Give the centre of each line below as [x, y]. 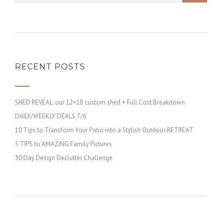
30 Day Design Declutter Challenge [64, 158]
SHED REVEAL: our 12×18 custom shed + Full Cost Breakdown [100, 102]
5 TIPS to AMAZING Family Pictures [63, 144]
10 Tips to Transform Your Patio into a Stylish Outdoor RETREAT [104, 130]
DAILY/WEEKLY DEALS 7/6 [51, 116]
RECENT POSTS [50, 67]
